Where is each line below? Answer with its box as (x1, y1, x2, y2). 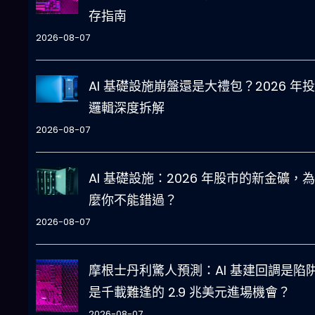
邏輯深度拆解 (88, 98, 165, 117)
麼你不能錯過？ (88, 191, 177, 209)
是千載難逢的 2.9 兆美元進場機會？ (88, 283, 290, 301)
